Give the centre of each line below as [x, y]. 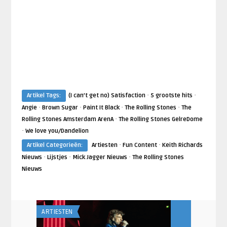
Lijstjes [57, 158]
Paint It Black [101, 108]
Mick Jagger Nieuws [100, 158]
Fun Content [140, 145]
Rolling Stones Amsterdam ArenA [67, 120]
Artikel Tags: [44, 96]
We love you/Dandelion [57, 131]
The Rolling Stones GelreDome [160, 120]
